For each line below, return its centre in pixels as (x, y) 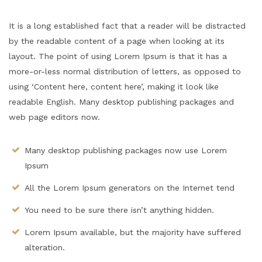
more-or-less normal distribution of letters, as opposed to (125, 71)
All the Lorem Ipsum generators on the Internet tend (130, 187)
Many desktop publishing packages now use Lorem (126, 150)
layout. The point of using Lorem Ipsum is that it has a (118, 56)
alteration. (45, 247)
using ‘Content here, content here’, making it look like (114, 86)
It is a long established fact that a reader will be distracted (127, 25)
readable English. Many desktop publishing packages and (121, 101)
